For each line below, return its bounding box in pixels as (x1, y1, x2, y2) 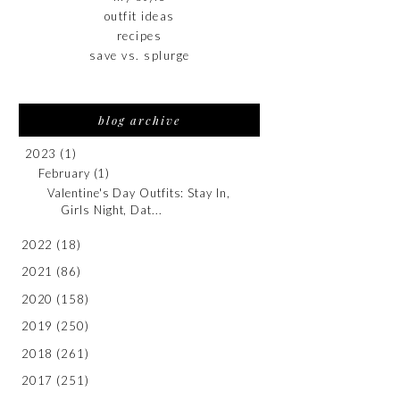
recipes (116, 29, 162, 43)
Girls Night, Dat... (61, 203, 162, 217)
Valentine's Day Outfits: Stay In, (47, 186, 230, 200)
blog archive (97, 112, 181, 128)
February (38, 165, 90, 180)
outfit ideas (104, 8, 175, 23)
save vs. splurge (88, 48, 190, 63)
